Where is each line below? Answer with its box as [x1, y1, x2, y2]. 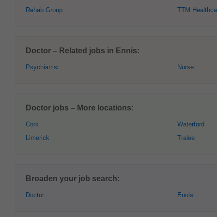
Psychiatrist [26, 63, 59, 71]
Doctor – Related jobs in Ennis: [26, 46, 139, 55]
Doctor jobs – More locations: [26, 104, 134, 112]
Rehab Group [26, 6, 62, 14]
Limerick [26, 134, 49, 141]
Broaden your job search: [26, 174, 120, 183]
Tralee [177, 134, 195, 141]
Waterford [177, 121, 204, 128]
